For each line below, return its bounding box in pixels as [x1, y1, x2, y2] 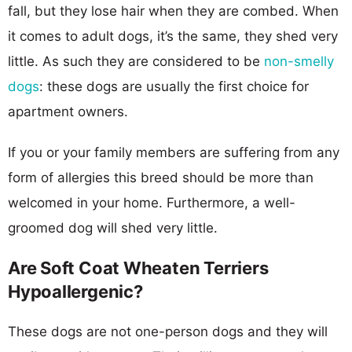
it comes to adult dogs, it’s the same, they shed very [8, 27, 338, 44]
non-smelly [264, 53, 334, 69]
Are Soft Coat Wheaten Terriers [8, 257, 269, 278]
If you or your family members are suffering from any [8, 144, 339, 160]
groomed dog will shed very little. [8, 219, 218, 236]
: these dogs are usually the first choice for [39, 78, 309, 94]
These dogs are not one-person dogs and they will [8, 323, 328, 339]
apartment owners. [8, 103, 128, 119]
